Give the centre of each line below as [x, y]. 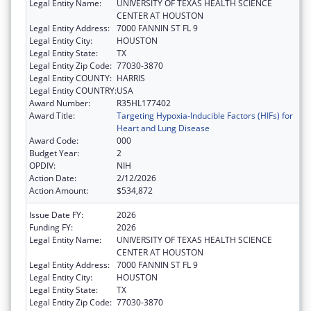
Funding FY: [51, 228]
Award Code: [54, 141]
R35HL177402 [144, 103]
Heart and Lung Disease [163, 128]
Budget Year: [54, 153]
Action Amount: [59, 191]
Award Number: [60, 103]
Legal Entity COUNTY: [70, 78]
